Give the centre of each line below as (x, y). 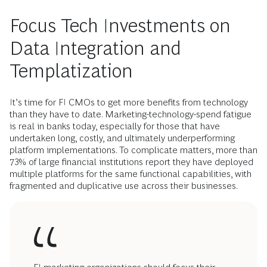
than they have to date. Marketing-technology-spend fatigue (131, 114)
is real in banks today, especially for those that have (115, 126)
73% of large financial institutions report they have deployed (131, 162)
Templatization (71, 71)
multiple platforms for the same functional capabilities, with (131, 173)
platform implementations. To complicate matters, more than (133, 150)
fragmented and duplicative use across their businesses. (124, 185)
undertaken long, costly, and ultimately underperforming (122, 138)
